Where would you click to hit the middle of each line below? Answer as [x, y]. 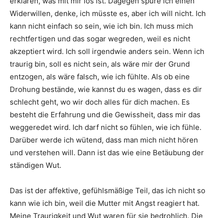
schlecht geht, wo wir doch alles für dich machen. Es [100, 102]
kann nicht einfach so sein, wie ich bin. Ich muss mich [101, 26]
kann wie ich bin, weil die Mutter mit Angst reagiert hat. [105, 203]
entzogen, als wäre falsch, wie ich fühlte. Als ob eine [100, 76]
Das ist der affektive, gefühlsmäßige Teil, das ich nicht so [108, 190]
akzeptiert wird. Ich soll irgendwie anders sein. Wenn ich [107, 51]
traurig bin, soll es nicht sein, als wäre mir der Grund [100, 64]
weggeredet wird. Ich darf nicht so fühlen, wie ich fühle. [106, 127]
